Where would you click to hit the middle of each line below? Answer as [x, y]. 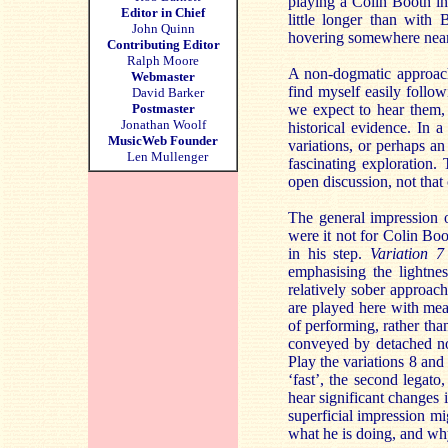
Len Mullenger [163, 156]
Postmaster [163, 108]
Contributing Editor [163, 44]
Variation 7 [407, 253]
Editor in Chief [163, 12]
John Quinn [163, 28]
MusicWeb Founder [163, 140]
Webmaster [163, 76]
